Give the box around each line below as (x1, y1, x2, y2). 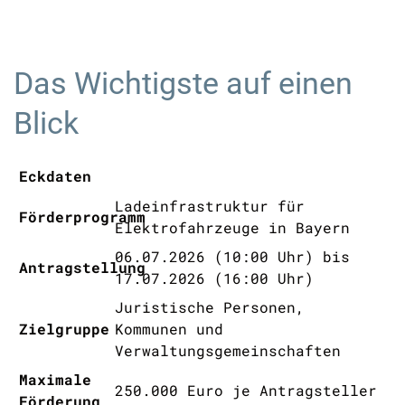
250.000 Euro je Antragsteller (115, 381, 378, 400)
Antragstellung (19, 258, 146, 277)
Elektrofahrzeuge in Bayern (115, 218, 351, 237)
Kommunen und (115, 319, 224, 338)
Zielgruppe (19, 319, 110, 338)
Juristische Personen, (115, 297, 306, 316)
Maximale (19, 370, 92, 389)
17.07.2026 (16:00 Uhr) (115, 268, 315, 287)
